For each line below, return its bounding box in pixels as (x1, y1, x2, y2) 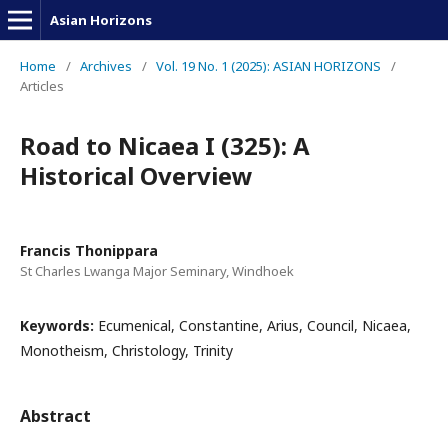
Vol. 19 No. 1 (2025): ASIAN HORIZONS (156, 57, 381, 75)
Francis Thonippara (20, 241, 158, 260)
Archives (80, 57, 132, 75)
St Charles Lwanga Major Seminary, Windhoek (20, 262, 294, 280)
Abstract (20, 405, 91, 427)
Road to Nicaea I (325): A (20, 129, 310, 162)
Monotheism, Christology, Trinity (20, 341, 233, 360)
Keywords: (20, 316, 98, 335)
